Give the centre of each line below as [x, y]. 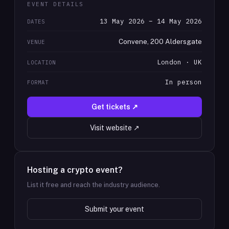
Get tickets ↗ [114, 107]
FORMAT [38, 82]
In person [184, 82]
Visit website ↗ [114, 128]
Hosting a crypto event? [75, 170]
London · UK [179, 62]
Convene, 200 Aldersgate [160, 41]
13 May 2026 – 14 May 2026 [151, 21]
